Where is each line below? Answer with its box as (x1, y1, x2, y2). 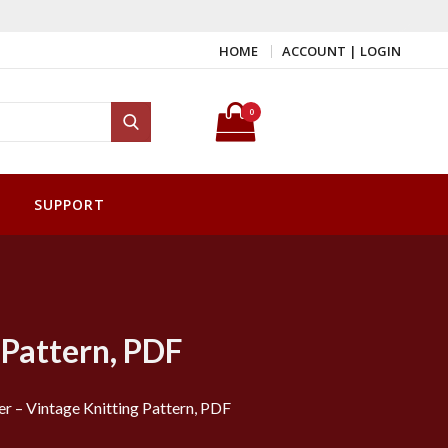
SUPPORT (34, 195, 105, 215)
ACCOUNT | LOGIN (282, 42, 401, 61)
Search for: (150, 90, 175, 110)
